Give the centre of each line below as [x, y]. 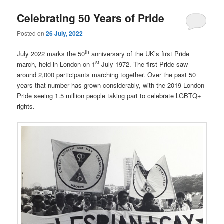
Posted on [32, 33]
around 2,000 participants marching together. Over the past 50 [107, 75]
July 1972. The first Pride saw [144, 64]
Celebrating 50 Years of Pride [91, 18]
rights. [26, 106]
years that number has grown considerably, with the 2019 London [111, 85]
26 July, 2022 [65, 34]
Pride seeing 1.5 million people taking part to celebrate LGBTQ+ [109, 96]
